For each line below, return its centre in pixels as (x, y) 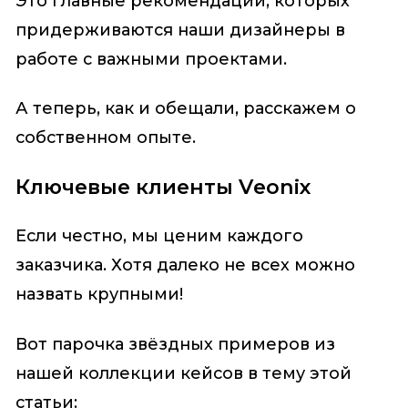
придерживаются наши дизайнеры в (180, 31)
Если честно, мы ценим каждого (159, 236)
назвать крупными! (99, 295)
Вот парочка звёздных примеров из (175, 344)
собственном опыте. (105, 138)
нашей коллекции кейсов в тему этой (183, 373)
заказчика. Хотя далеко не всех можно (185, 265)
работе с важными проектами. (151, 60)
